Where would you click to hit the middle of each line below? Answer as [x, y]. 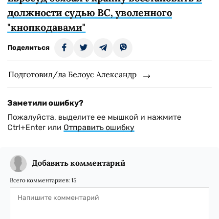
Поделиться [28, 48]
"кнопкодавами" [46, 27]
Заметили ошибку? [45, 103]
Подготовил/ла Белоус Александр [73, 74]
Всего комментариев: [41, 180]
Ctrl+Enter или [35, 127]
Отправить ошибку [99, 127]
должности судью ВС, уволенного [90, 12]
